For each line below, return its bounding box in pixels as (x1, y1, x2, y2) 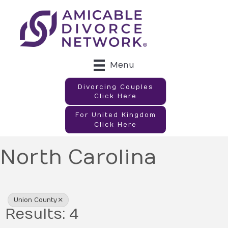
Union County (14, 196, 57, 204)
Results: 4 (5, 206, 78, 223)
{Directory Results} (7, 173, 210, 197)
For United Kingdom (75, 111, 156, 119)
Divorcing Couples (77, 83, 154, 91)
